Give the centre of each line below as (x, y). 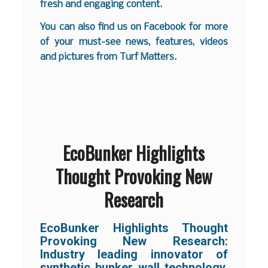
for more (207, 27)
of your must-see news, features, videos (134, 42)
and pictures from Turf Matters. (109, 57)
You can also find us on (92, 27)
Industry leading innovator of (134, 255)
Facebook (165, 27)
